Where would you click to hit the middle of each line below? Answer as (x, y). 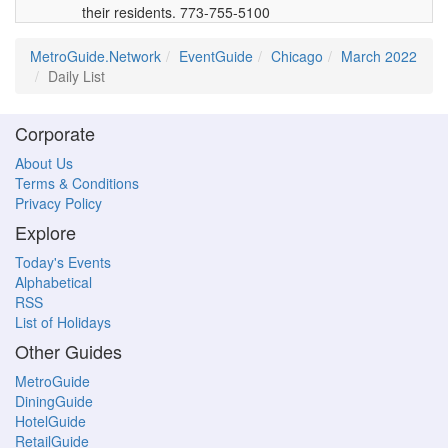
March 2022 (379, 56)
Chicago (297, 56)
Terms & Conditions (77, 183)
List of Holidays (63, 322)
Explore (45, 232)
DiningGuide (54, 401)
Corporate (55, 133)
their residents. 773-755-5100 (176, 12)
